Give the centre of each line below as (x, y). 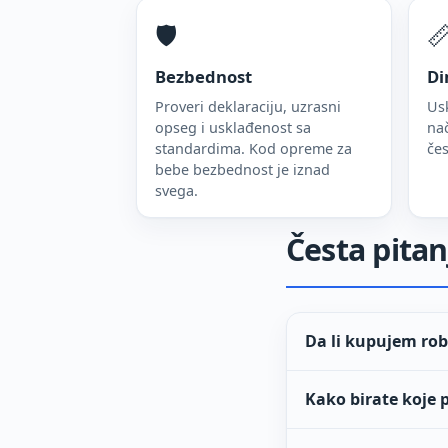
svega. (176, 190)
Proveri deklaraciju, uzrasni (248, 106)
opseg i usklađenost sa (233, 127)
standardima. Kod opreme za (253, 148)
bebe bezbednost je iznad (242, 169)
